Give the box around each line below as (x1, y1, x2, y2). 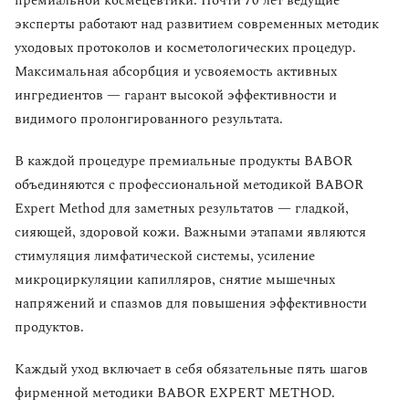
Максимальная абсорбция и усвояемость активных (15, 61, 337, 83)
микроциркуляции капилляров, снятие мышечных (15, 269, 335, 291)
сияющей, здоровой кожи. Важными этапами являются (15, 222, 366, 244)
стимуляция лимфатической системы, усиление (15, 246, 315, 267)
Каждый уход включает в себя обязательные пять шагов (15, 359, 368, 381)
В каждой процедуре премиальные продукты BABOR (15, 151, 352, 173)
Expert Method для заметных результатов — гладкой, (15, 198, 349, 220)
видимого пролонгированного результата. (15, 109, 283, 131)
